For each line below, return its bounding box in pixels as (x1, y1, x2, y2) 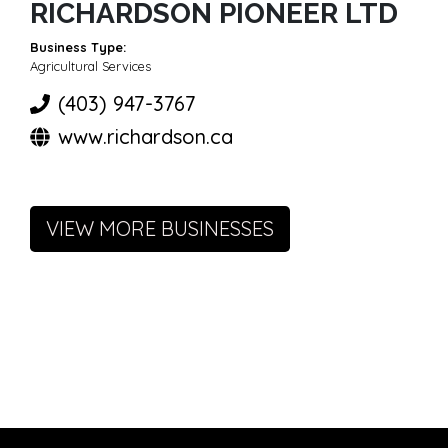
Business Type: (30, 39, 126, 55)
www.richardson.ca (58, 124, 233, 149)
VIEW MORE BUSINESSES (46, 216, 274, 241)
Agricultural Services (30, 58, 151, 74)
